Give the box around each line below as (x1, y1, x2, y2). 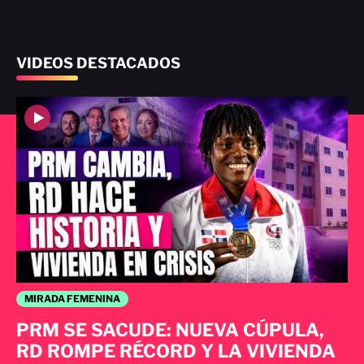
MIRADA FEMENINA (24, 292, 120, 305)
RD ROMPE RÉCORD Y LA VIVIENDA (16, 340, 336, 362)
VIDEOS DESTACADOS (16, 54, 180, 71)
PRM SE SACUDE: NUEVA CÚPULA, (16, 319, 324, 341)
